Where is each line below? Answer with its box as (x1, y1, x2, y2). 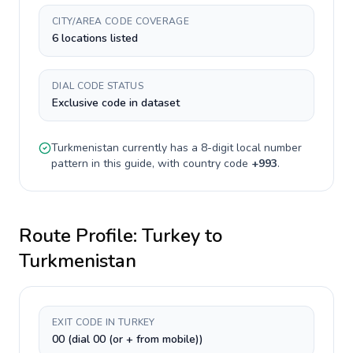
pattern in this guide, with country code (51, 156, 251, 171)
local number (233, 140, 302, 155)
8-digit (201, 140, 233, 155)
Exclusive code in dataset (52, 95, 180, 110)
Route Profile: (19, 223, 142, 248)
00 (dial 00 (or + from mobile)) (52, 332, 203, 347)
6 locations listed (52, 31, 138, 46)
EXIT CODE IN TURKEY (52, 316, 155, 329)
